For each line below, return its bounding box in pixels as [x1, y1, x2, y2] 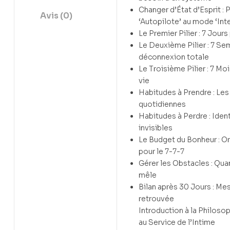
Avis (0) [40, 10, 72, 22]
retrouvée [139, 194, 174, 204]
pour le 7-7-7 [139, 147, 184, 157]
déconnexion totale [139, 52, 209, 62]
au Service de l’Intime [139, 218, 215, 227]
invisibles [139, 123, 172, 133]
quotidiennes [139, 100, 186, 109]
